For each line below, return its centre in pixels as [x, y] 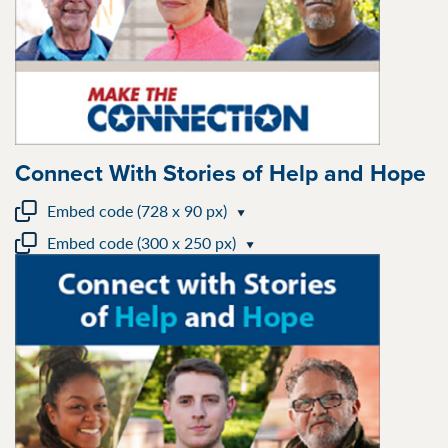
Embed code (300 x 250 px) [141, 242]
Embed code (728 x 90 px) [137, 210]
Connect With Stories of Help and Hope [220, 172]
